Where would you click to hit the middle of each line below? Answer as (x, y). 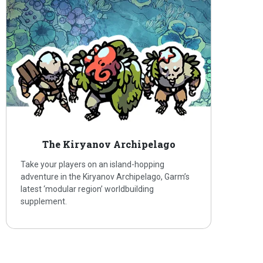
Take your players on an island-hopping (93, 165)
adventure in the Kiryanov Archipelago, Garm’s (105, 177)
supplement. (44, 202)
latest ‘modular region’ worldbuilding (87, 189)
